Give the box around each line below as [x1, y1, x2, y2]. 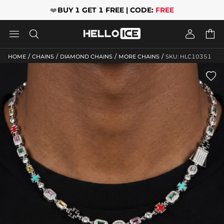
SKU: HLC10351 [165, 52, 211, 60]
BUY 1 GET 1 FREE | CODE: [57, 5, 155, 14]
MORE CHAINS [118, 52, 159, 60]
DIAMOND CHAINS [60, 52, 112, 60]
